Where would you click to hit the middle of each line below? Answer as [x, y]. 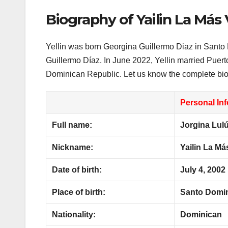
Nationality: [74, 215]
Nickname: [73, 148]
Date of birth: [77, 170]
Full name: [72, 125]
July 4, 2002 [203, 170]
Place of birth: [79, 192]
